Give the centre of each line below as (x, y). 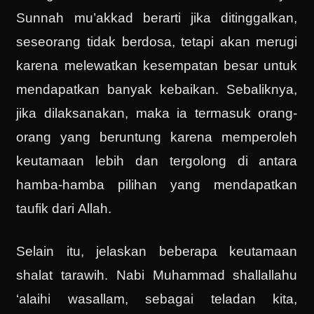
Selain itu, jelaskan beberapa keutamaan (157, 251)
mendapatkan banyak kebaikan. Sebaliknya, (157, 90)
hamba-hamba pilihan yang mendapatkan (157, 185)
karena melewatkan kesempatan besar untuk (157, 66)
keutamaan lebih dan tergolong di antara (157, 161)
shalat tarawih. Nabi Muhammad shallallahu (157, 275)
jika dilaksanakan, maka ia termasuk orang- (157, 114)
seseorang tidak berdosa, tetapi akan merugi (157, 42)
